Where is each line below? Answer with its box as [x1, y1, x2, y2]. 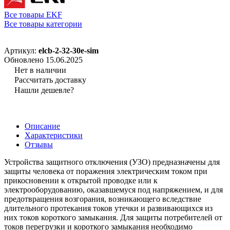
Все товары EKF [4, 10, 62, 19]
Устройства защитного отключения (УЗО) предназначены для [4, 157, 220, 166]
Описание [25, 121, 60, 130]
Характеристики [25, 130, 83, 140]
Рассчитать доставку [14, 75, 86, 84]
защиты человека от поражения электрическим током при [4, 166, 207, 176]
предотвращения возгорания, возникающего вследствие [4, 194, 201, 203]
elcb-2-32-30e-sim [39, 46, 99, 55]
